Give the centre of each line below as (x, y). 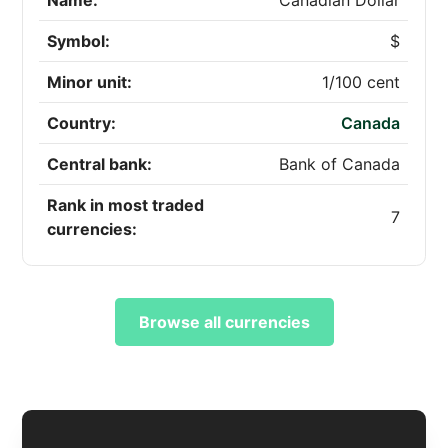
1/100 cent (361, 82)
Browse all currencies (224, 322)
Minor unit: (90, 82)
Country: (82, 123)
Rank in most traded (126, 205)
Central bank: (100, 164)
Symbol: (79, 41)
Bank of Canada (340, 164)
